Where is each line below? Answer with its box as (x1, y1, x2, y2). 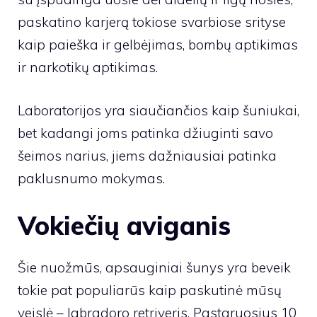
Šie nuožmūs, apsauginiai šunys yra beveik (18, 259, 291, 277)
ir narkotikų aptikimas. (18, 59, 158, 76)
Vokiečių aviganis (18, 209, 231, 242)
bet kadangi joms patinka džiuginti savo (18, 124, 273, 142)
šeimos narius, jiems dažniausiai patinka (18, 146, 277, 164)
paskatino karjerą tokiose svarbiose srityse (18, 13, 286, 31)
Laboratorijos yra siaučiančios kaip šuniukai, (18, 101, 299, 119)
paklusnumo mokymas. (18, 169, 165, 187)
